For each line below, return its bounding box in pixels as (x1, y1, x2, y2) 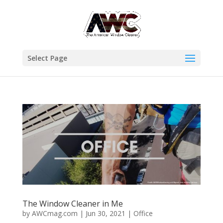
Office (133, 209, 153, 219)
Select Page (27, 53, 67, 63)
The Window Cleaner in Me (22, 198, 123, 210)
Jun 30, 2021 (85, 209, 125, 219)
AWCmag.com (31, 209, 78, 219)
